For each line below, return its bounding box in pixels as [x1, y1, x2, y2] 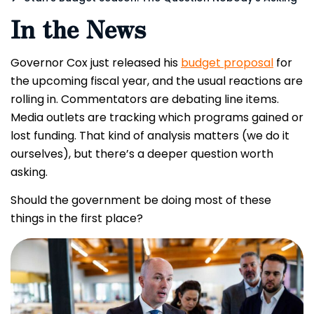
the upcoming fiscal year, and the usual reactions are [11, 73, 303, 89]
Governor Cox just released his [11, 55, 181, 71]
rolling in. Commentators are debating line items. [11, 91, 279, 107]
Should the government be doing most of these [11, 192, 271, 209]
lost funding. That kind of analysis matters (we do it [11, 128, 289, 144]
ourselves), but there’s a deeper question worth [11, 146, 273, 162]
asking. [11, 164, 50, 180]
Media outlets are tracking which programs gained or [11, 109, 303, 125]
